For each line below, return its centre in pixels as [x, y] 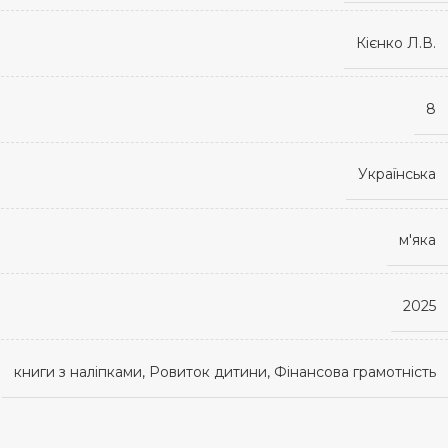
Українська [397, 174]
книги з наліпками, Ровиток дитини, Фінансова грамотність [225, 371]
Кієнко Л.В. [396, 42]
